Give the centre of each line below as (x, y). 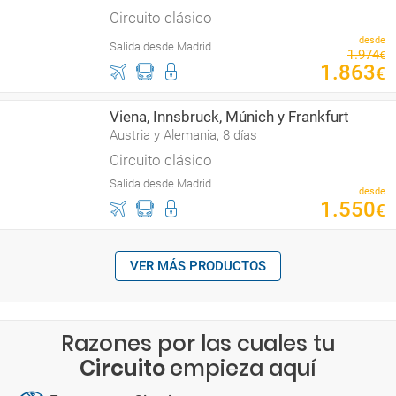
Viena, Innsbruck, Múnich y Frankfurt (229, 117)
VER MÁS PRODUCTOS (198, 266)
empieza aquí (243, 368)
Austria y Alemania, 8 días (183, 135)
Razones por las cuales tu (198, 343)
